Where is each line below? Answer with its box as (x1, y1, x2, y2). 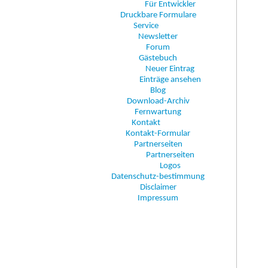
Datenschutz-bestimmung (111, 172, 205, 181)
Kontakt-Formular (126, 129, 190, 138)
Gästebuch (139, 54, 177, 63)
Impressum (138, 194, 178, 203)
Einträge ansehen (139, 75, 201, 84)
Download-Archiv (126, 97, 190, 106)
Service (133, 22, 159, 31)
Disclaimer (139, 183, 176, 192)
